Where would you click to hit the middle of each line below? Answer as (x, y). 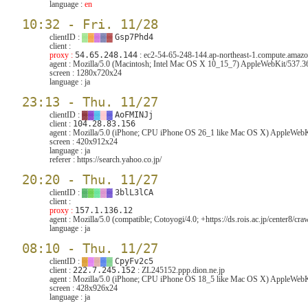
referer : (63, 159)
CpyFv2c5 (134, 261)
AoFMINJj (134, 115)
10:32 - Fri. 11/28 (90, 24)
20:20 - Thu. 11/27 (90, 180)
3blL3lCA (134, 192)
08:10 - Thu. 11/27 (90, 249)
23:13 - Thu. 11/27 (90, 102)
